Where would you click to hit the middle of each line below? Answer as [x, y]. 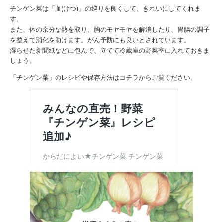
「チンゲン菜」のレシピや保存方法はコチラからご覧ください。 [103, 77]
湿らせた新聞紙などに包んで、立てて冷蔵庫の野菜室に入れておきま [110, 50]
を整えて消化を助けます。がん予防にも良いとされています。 [100, 40]
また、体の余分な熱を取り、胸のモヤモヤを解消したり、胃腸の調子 [110, 29]
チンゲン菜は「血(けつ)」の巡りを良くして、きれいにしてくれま [105, 8]
